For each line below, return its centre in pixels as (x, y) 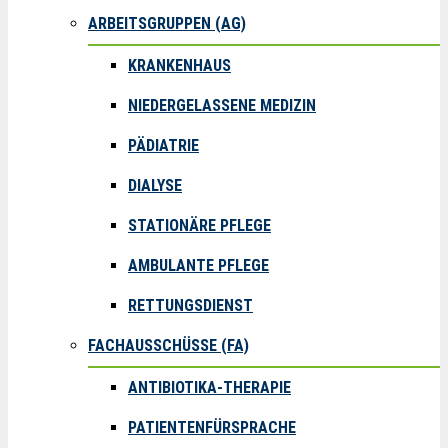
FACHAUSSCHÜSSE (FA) (168, 346)
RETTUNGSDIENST (190, 306)
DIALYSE (155, 186)
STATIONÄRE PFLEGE (199, 226)
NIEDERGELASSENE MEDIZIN (222, 106)
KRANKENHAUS (179, 66)
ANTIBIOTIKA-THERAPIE (209, 388)
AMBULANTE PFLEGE (198, 266)
